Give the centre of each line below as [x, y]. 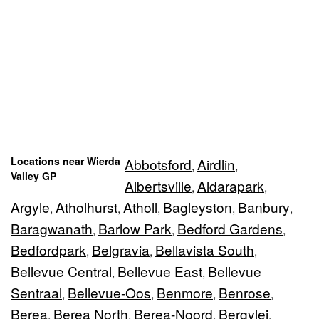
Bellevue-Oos [109, 293]
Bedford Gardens [230, 229]
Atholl [140, 207]
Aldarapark [231, 186]
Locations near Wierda [66, 161]
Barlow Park [135, 229]
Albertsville [158, 186]
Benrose [245, 293]
